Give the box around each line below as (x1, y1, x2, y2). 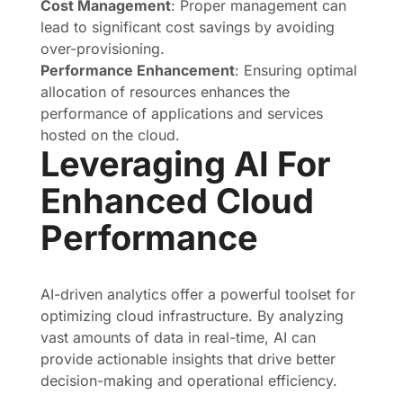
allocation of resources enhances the (40, 83, 290, 101)
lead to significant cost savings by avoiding (40, 18, 335, 36)
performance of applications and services (40, 104, 323, 122)
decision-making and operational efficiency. (40, 372, 337, 390)
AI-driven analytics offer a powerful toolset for (40, 285, 355, 303)
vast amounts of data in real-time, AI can (40, 328, 316, 346)
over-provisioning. (40, 40, 165, 58)
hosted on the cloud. (40, 126, 180, 144)
